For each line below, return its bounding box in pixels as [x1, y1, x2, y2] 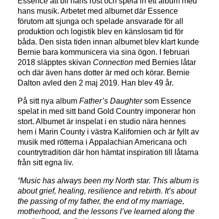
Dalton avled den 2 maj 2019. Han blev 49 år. [18, 78, 174, 87]
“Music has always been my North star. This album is [18, 176, 199, 185]
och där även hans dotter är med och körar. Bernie [18, 68, 190, 77]
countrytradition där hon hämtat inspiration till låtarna [18, 148, 199, 156]
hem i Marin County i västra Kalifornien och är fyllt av [18, 127, 199, 136]
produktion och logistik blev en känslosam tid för [18, 27, 184, 36]
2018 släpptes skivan [18, 58, 93, 66]
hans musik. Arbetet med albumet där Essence [18, 6, 178, 15]
